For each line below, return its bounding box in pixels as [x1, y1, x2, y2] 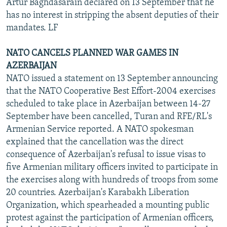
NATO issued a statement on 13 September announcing [6, 73, 218, 84]
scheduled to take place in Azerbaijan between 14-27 [6, 99, 210, 109]
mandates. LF [6, 23, 58, 33]
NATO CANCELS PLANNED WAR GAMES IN [6, 48, 178, 58]
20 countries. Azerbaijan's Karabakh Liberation [6, 187, 189, 198]
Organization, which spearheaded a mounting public [6, 200, 209, 210]
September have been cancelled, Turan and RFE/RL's [6, 111, 212, 122]
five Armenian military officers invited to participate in [6, 162, 218, 172]
